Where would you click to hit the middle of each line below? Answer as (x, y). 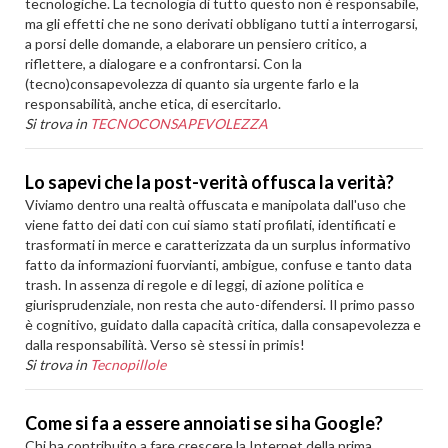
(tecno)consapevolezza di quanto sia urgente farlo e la (192, 83)
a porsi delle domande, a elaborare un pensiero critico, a (196, 43)
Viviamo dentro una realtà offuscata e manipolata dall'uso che (216, 204)
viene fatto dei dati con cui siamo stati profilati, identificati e (211, 224)
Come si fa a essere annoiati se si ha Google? (204, 423)
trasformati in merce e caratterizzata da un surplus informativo (218, 244)
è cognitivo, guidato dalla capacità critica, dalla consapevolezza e (223, 324)
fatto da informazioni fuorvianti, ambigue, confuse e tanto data (219, 264)
